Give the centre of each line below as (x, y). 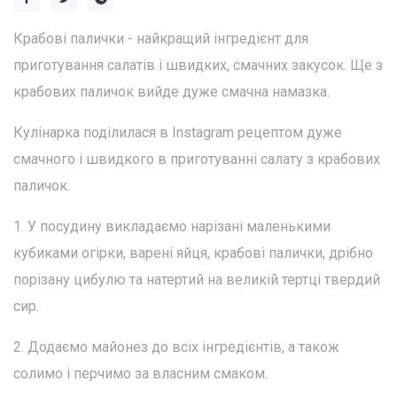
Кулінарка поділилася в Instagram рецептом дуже (178, 132)
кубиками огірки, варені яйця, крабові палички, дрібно (193, 253)
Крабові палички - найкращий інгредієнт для (161, 39)
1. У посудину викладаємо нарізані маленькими (172, 226)
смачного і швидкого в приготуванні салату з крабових (197, 159)
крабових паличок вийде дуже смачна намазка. (171, 92)
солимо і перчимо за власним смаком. (140, 374)
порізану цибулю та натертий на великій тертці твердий (197, 280)
